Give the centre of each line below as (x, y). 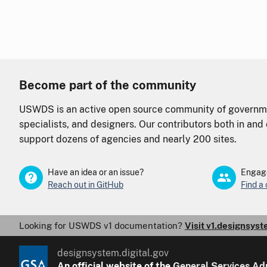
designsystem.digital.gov (113, 253)
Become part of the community (108, 85)
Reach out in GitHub (86, 184)
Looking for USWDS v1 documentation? (102, 225)
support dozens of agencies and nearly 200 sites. (128, 139)
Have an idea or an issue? (96, 172)
